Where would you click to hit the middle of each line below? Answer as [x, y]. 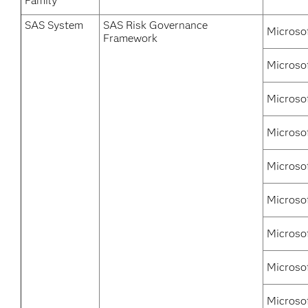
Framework [130, 38]
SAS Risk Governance [155, 25]
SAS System [54, 25]
